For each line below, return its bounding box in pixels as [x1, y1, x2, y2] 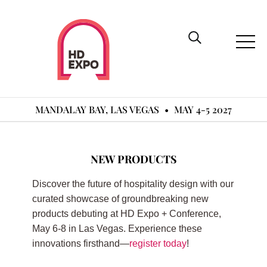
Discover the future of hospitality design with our [32, 179, 234, 190]
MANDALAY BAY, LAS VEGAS [35, 103, 162, 116]
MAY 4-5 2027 [174, 103, 232, 116]
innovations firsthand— [32, 238, 129, 249]
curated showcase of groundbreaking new [32, 194, 209, 204]
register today [129, 238, 187, 249]
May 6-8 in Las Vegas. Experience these [32, 223, 202, 234]
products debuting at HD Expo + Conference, [32, 209, 221, 219]
